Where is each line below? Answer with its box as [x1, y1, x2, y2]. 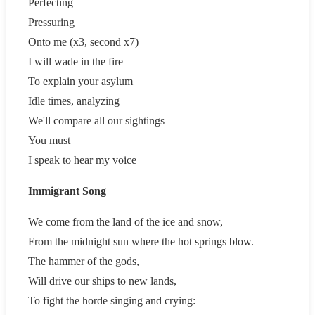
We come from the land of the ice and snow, [28, 215, 223, 228]
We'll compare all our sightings [28, 114, 165, 127]
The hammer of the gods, [28, 255, 139, 267]
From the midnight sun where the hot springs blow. [28, 235, 254, 247]
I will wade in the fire [28, 55, 123, 67]
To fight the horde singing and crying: [28, 294, 195, 307]
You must [28, 134, 70, 146]
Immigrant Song [28, 184, 106, 197]
